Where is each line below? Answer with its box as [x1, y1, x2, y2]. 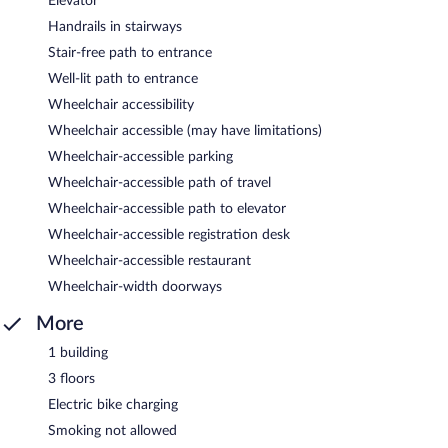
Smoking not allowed [48, 423, 177, 438]
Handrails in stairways [48, 19, 182, 34]
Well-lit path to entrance [48, 71, 198, 86]
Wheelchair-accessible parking [48, 149, 233, 164]
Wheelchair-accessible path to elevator [48, 201, 286, 216]
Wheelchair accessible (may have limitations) [48, 123, 322, 138]
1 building [48, 345, 108, 360]
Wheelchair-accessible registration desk [48, 227, 290, 242]
